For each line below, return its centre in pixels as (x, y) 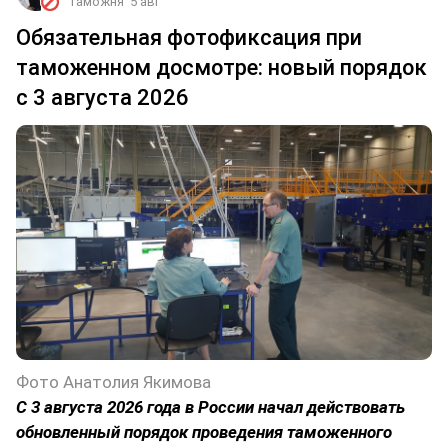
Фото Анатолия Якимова (113, 381)
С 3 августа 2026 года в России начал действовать (210, 406)
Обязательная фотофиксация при (189, 38)
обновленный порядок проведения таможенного (204, 431)
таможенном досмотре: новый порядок (221, 68)
